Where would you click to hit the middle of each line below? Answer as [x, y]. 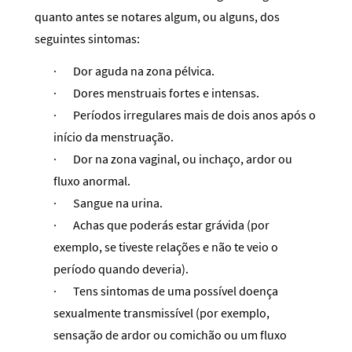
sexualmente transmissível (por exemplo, [161, 312]
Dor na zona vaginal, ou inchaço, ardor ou [183, 158]
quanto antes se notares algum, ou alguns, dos [157, 16]
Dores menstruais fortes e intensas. [166, 92]
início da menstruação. [114, 136]
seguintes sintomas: [87, 38]
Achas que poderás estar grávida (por [171, 224]
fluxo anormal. [92, 180]
